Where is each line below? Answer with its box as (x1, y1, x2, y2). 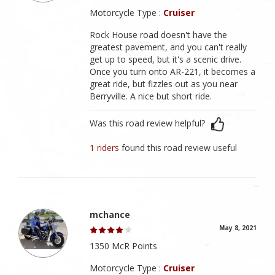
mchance (90, 209, 131, 221)
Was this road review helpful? (90, 117, 206, 130)
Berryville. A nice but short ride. (90, 90, 212, 103)
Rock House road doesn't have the (90, 29, 228, 41)
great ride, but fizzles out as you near (90, 78, 238, 90)
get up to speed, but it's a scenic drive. (90, 53, 242, 66)
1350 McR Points (90, 240, 158, 252)
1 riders (90, 142, 122, 154)
